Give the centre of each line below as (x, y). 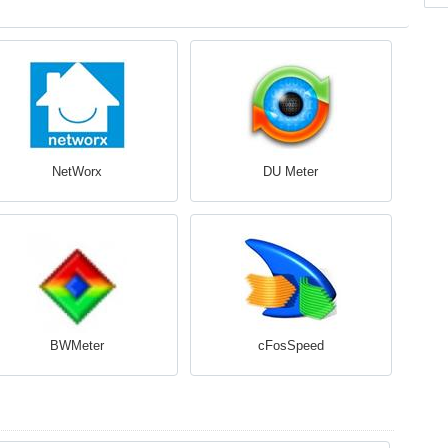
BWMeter (76, 345)
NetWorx (76, 171)
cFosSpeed (290, 345)
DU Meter (290, 171)
